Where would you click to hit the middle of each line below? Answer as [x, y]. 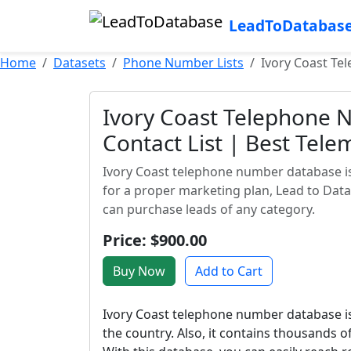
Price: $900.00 [155, 240]
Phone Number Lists [183, 63]
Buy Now [139, 271]
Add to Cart [229, 271]
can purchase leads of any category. [209, 209]
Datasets [80, 63]
